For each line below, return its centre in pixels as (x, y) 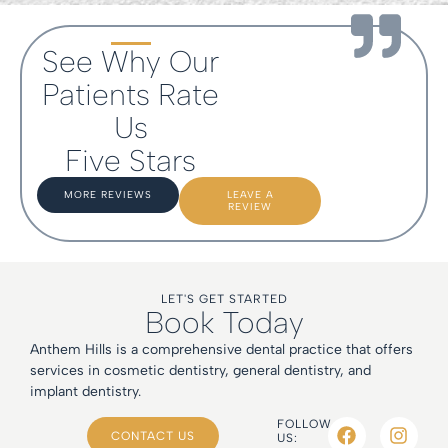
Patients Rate (130, 95)
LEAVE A (250, 195)
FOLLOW (304, 423)
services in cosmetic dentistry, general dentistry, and (200, 371)
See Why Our (130, 62)
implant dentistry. (85, 392)
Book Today (224, 323)
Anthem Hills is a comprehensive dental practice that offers (221, 350)
